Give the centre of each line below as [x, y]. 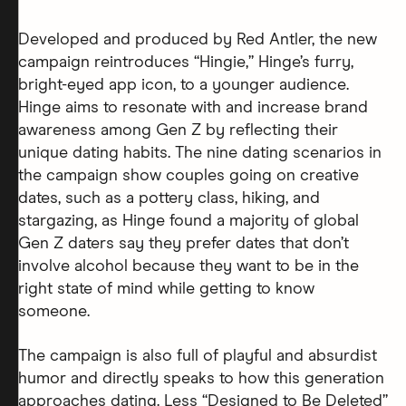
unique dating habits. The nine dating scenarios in [200, 153]
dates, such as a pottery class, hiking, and [169, 198]
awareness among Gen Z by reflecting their [178, 130]
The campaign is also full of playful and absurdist [198, 356]
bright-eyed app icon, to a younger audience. [184, 85]
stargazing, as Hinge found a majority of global [188, 221]
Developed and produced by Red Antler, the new [198, 39]
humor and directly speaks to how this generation [201, 378]
